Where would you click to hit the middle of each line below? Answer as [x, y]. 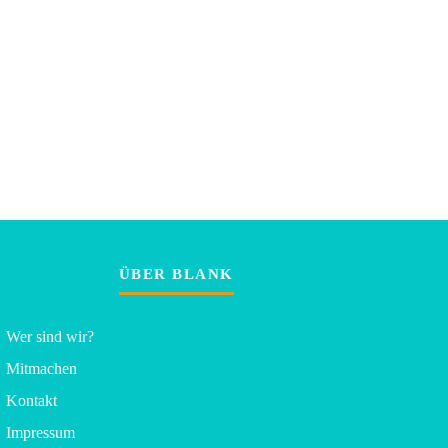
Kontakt [31, 400]
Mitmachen [41, 368]
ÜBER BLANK [176, 273]
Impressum [40, 432]
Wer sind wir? [50, 336]
